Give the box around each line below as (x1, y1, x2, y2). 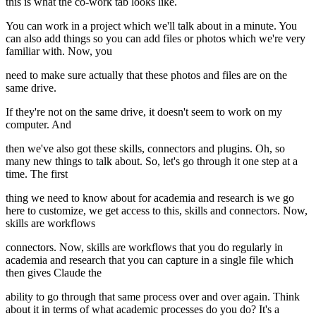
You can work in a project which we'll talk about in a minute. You (6, 20, 297, 32)
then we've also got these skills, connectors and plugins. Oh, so (6, 142, 285, 155)
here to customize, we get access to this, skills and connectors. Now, (6, 205, 308, 217)
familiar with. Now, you (6, 45, 112, 58)
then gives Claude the (6, 267, 102, 279)
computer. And (6, 119, 71, 131)
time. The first (6, 168, 68, 181)
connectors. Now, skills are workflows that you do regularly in (6, 241, 283, 254)
